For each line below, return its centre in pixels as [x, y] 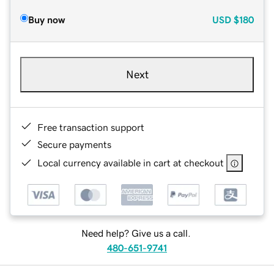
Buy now [46, 19]
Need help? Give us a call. [136, 233]
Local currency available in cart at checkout [131, 162]
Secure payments [74, 144]
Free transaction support [91, 127]
